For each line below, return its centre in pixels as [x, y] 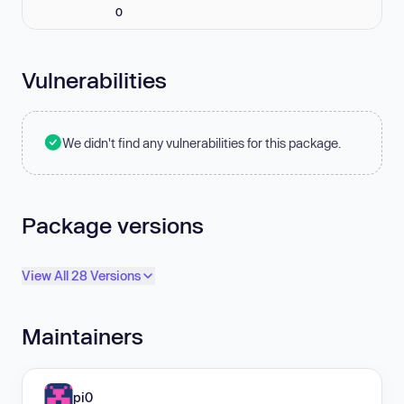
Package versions [113, 225]
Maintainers [83, 336]
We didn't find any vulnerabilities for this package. [202, 142]
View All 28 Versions [81, 276]
